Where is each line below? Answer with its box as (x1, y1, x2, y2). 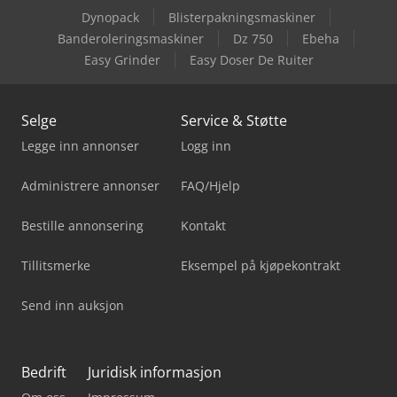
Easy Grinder (83, 51, 160, 68)
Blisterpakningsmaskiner (167, 8, 315, 26)
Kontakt (181, 216, 226, 234)
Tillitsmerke (21, 256, 90, 274)
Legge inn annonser (21, 136, 139, 154)
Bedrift (21, 362, 66, 382)
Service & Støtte (181, 110, 287, 130)
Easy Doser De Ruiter (189, 51, 314, 68)
